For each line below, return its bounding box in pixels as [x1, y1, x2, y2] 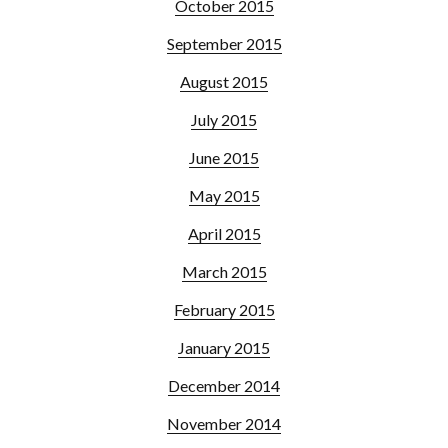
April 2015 [187, 223, 261, 243]
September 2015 [166, 33, 282, 53]
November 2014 [167, 413, 281, 433]
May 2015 [188, 185, 260, 205]
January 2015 [178, 337, 270, 357]
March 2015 [181, 261, 267, 281]
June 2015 [189, 147, 259, 167]
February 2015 [173, 299, 275, 319]
